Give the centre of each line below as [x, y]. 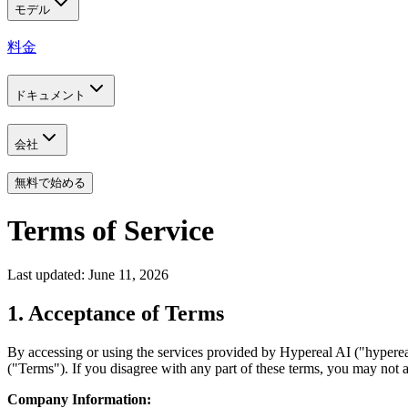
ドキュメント [50, 95]
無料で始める [50, 183]
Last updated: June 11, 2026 [88, 275]
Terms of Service [111, 230]
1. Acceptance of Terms [116, 314]
